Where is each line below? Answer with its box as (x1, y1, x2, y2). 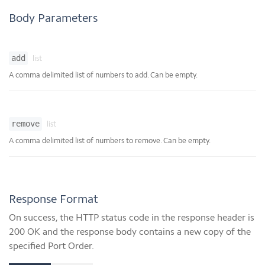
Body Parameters (9, 13, 98, 25)
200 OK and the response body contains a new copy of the (9, 228, 251, 237)
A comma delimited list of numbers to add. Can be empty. (9, 72, 198, 79)
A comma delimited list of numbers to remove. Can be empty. (9, 137, 211, 145)
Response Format (9, 194, 98, 206)
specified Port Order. (9, 242, 94, 251)
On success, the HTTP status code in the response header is (9, 214, 254, 223)
